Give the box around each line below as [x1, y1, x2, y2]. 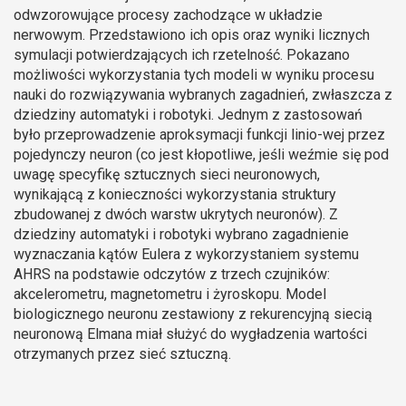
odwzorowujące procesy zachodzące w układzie [14, 5, 323, 24]
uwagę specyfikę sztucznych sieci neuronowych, [14, 165, 320, 183]
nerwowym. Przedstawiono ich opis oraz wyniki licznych [14, 25, 370, 43]
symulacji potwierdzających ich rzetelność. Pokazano [14, 45, 350, 63]
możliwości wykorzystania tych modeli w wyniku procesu [14, 65, 374, 83]
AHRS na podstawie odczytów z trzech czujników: [14, 265, 330, 283]
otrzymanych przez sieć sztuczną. [14, 344, 231, 362]
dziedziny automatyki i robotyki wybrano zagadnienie [14, 225, 349, 243]
